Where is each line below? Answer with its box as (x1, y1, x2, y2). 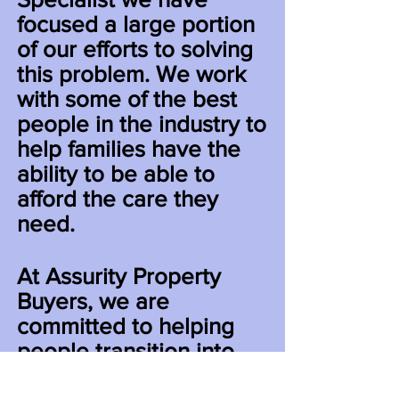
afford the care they (17, 186, 218, 211)
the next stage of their (17, 363, 242, 388)
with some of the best (17, 86, 237, 111)
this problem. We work (17, 61, 246, 86)
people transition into (17, 338, 234, 363)
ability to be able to (17, 161, 215, 186)
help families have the (17, 136, 240, 161)
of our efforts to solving (17, 37, 253, 61)
